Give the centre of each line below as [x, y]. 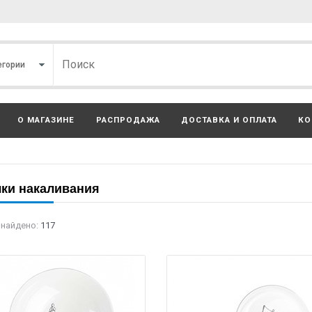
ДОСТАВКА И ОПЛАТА [229, 120]
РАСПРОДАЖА [128, 120]
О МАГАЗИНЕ [46, 120]
